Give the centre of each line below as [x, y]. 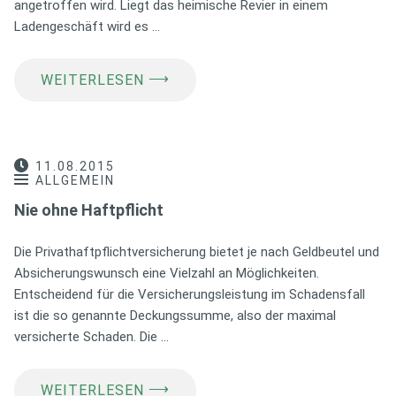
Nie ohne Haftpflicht [89, 209]
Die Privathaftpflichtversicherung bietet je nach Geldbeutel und [197, 251]
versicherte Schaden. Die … [91, 336]
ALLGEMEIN [75, 180]
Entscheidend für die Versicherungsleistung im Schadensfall [190, 294]
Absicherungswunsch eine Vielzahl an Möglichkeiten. [167, 273]
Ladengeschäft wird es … [87, 26]
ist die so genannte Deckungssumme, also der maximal [175, 315]
